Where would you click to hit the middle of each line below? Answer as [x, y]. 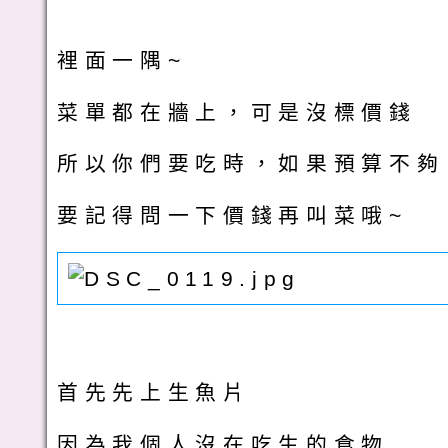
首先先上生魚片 [154, 393]
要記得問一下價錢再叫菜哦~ [232, 216]
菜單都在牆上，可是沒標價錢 [237, 112]
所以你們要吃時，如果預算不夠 [251, 164]
